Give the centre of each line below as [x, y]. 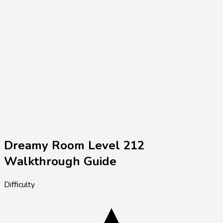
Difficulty [19, 185]
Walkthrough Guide [60, 162]
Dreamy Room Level [64, 146]
